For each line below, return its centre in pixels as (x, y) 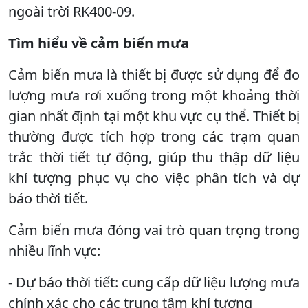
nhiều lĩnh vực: (54, 250)
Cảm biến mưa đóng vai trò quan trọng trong (154, 230)
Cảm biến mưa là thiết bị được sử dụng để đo (154, 74)
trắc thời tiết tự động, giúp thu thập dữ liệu (154, 157)
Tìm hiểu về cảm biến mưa (99, 43)
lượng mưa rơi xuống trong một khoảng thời (154, 95)
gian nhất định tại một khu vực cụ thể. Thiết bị (154, 115)
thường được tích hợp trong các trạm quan (154, 136)
